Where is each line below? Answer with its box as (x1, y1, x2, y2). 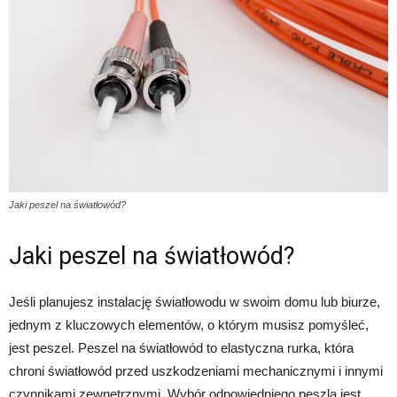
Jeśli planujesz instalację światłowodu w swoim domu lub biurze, (9, 294, 380, 310)
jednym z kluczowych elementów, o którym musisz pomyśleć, (9, 317, 369, 333)
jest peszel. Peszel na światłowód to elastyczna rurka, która (9, 340, 354, 356)
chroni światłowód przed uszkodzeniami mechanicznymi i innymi (9, 363, 383, 379)
